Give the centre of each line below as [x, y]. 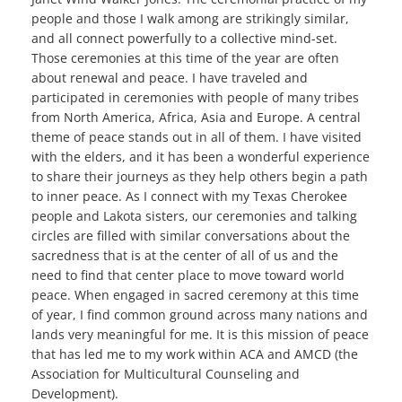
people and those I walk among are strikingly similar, [190, 19]
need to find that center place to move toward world [188, 275]
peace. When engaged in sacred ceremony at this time [195, 295]
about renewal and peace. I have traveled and [170, 78]
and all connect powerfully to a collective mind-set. [184, 39]
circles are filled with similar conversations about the [191, 236]
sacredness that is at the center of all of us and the [185, 256]
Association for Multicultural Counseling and [166, 374]
